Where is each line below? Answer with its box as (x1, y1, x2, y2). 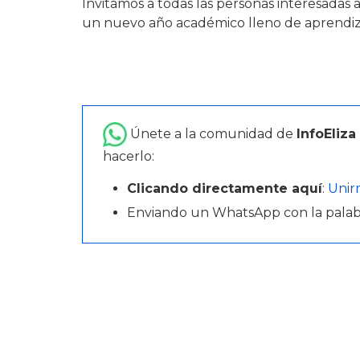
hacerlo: (103, 149, 154, 164)
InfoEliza (297, 125, 356, 141)
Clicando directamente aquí (127, 181, 322, 196)
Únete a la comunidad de (127, 125, 297, 141)
